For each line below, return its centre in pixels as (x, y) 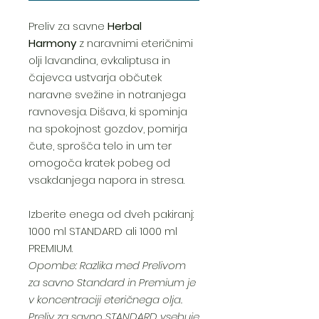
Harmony (52, 43)
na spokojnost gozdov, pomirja (108, 129)
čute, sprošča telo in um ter (100, 146)
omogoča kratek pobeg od (99, 163)
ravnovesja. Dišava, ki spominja (108, 112)
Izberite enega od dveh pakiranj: (111, 214)
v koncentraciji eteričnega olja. (105, 300)
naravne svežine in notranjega (107, 95)
